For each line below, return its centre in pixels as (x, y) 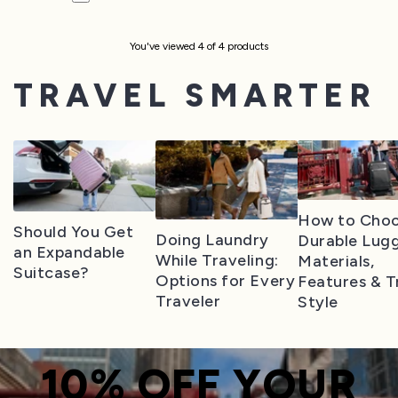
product (244, 46)
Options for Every (226, 281)
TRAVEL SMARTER (195, 95)
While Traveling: (217, 261)
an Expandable (70, 252)
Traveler (188, 302)
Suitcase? (52, 272)
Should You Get (74, 231)
